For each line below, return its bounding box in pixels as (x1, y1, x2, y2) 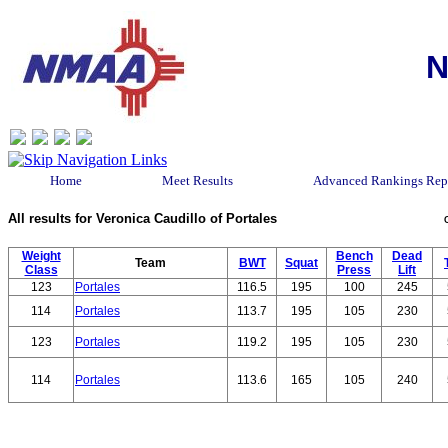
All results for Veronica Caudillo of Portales (8, 211, 277, 226)
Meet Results (162, 173, 233, 188)
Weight (21, 249, 61, 263)
